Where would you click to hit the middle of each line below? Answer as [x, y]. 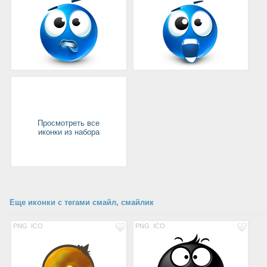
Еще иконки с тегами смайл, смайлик [82, 202]
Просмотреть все [69, 123]
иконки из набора [69, 132]
